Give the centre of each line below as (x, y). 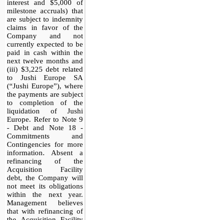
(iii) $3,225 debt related (45, 69)
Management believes (45, 203)
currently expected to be (45, 44)
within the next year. (45, 194)
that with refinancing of (45, 211)
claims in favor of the (45, 27)
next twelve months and (45, 61)
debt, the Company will (45, 178)
